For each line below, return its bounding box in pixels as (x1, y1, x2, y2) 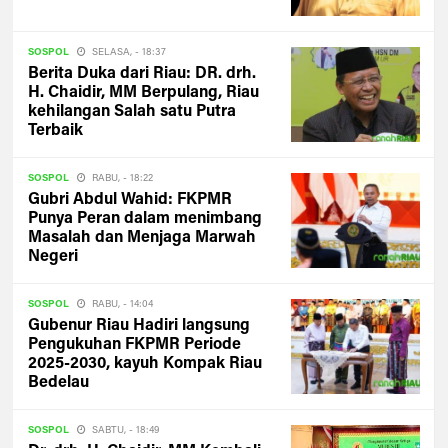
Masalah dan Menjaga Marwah (28, 230, 257, 246)
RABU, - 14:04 (92, 300, 154, 310)
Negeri (28, 249, 79, 265)
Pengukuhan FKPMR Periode (28, 337, 242, 353)
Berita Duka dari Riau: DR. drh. (28, 66, 257, 82)
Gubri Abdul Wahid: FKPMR (28, 192, 233, 208)
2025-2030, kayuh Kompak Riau (28, 356, 263, 372)
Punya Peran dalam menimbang (28, 211, 263, 227)
